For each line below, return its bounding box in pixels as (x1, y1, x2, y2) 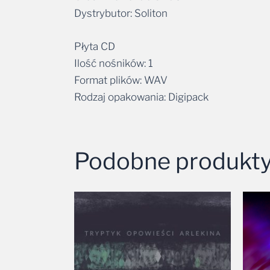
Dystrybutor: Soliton (74, 7, 168, 19)
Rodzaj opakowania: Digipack (74, 90, 209, 103)
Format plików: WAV (74, 74, 168, 86)
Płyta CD (74, 40, 115, 52)
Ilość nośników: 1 (74, 57, 153, 69)
